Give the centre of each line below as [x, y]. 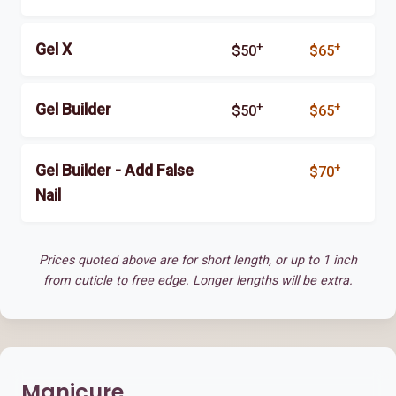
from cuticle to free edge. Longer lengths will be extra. [198, 280]
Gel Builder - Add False [114, 170]
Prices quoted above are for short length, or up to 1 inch [198, 260]
